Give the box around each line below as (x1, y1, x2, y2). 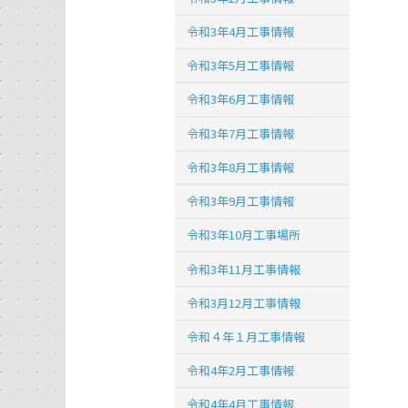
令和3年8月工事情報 (187, 158, 295, 176)
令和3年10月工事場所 (187, 226, 301, 244)
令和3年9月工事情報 (187, 192, 295, 210)
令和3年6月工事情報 (187, 90, 295, 108)
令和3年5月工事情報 (187, 56, 295, 75)
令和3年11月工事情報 (187, 260, 301, 278)
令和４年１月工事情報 (187, 327, 306, 345)
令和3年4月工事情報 (187, 23, 295, 41)
